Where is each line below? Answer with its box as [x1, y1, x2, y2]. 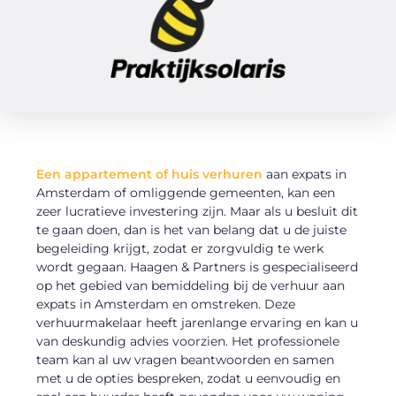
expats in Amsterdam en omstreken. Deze [36, 295, 296, 312]
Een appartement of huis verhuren [36, 165, 263, 182]
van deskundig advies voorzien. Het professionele [36, 332, 340, 349]
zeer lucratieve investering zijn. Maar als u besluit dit [36, 202, 359, 219]
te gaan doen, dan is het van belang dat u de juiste [36, 221, 347, 238]
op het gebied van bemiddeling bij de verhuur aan [36, 277, 346, 293]
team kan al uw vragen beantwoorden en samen [36, 351, 335, 368]
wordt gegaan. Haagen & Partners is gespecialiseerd [36, 258, 359, 275]
